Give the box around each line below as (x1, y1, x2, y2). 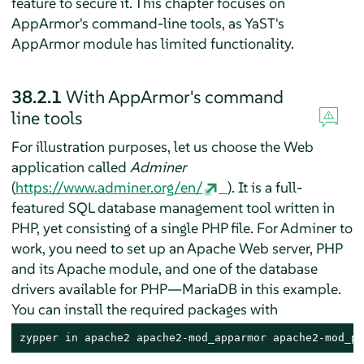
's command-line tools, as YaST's (79, 13, 284, 32)
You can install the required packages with (11, 299, 278, 318)
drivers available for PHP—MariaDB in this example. (11, 279, 341, 298)
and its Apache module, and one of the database (11, 258, 318, 278)
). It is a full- (227, 177, 302, 197)
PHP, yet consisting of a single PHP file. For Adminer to (11, 218, 353, 237)
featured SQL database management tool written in (11, 197, 335, 217)
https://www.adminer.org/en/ (15, 177, 203, 197)
